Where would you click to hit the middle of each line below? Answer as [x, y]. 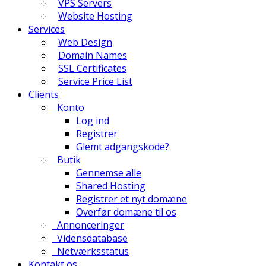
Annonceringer [88, 225]
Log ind [93, 121]
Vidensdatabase [90, 238]
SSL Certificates [92, 68]
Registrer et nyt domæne [132, 199]
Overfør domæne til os [126, 212]
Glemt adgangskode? [123, 147]
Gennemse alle [109, 173]
